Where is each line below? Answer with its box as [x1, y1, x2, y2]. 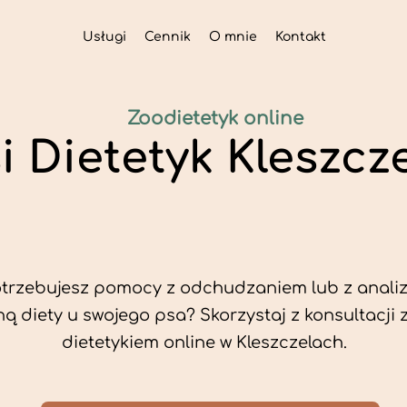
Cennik [144, 30, 191, 44]
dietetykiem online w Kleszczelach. [61, 333, 347, 352]
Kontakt [274, 30, 326, 44]
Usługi [82, 30, 126, 44]
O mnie [208, 30, 257, 44]
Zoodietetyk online [127, 108, 303, 129]
